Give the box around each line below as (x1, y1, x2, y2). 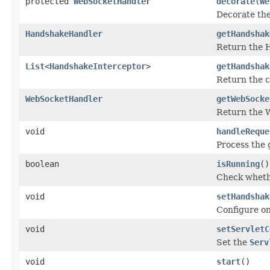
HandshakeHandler (25, 28, 102, 39)
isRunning (216, 159, 260, 169)
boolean (25, 159, 59, 169)
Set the (216, 237, 250, 247)
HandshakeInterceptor (49, 61, 146, 71)
